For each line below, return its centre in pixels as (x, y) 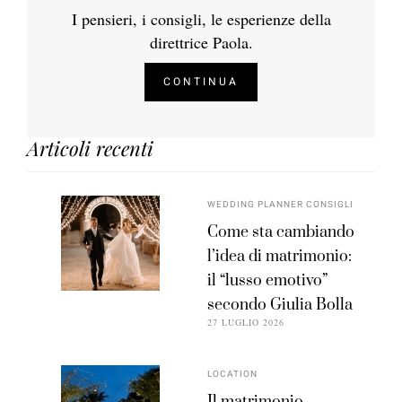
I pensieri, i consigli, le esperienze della (201, 19)
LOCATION (233, 375)
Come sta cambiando (281, 233)
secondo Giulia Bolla (280, 306)
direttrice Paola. (201, 43)
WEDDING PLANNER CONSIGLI (281, 205)
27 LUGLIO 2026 (246, 323)
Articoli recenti (90, 149)
